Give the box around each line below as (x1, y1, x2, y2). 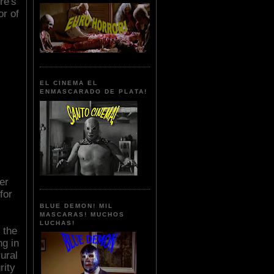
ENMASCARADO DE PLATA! (40, 88, 147, 95)
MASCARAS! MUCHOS (40, 210, 125, 218)
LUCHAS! (40, 219, 76, 226)
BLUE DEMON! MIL (40, 202, 114, 209)
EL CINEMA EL (40, 80, 98, 87)
